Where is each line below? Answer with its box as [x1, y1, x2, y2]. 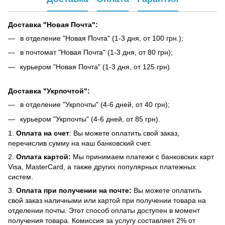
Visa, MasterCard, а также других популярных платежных [8, 162, 196, 171]
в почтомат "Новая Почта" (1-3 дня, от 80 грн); [20, 48, 173, 57]
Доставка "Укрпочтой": [8, 87, 90, 95]
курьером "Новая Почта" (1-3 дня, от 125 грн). [20, 62, 172, 71]
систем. [8, 172, 35, 181]
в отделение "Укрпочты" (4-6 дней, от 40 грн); [20, 100, 170, 109]
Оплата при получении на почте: [14, 186, 134, 194]
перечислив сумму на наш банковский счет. [8, 139, 153, 147]
